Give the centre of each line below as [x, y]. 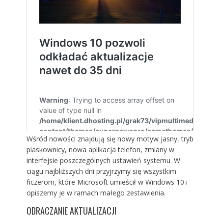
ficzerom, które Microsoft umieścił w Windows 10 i [107, 182]
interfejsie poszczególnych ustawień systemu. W [103, 161]
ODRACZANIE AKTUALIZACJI [71, 211]
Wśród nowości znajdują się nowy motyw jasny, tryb [110, 139]
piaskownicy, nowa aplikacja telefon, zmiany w [100, 150]
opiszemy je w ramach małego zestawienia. [96, 193]
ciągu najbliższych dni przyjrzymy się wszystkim [101, 171]
